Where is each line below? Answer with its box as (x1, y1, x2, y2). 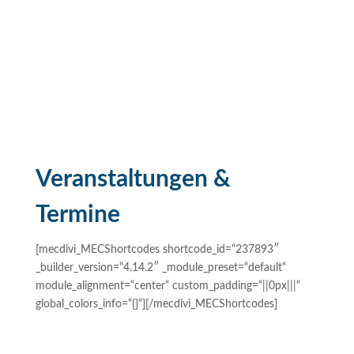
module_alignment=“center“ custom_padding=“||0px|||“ (35, 281, 300, 292)
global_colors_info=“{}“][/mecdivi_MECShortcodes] (35, 299, 277, 310)
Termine (35, 203, 120, 227)
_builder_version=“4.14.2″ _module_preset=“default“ (35, 262, 286, 273)
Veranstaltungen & (35, 168, 231, 191)
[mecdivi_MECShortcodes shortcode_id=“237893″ (35, 244, 279, 255)
